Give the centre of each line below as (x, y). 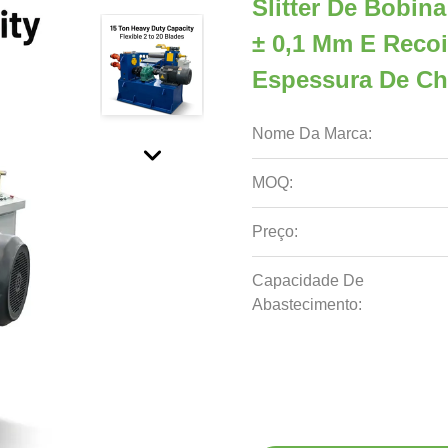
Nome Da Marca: (312, 133)
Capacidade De (308, 280)
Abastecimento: (307, 304)
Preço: (275, 231)
